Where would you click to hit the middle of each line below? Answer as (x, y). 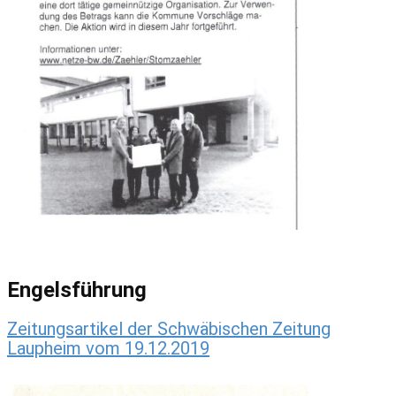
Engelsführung (77, 290)
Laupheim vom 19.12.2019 (108, 349)
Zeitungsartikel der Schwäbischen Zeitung (169, 329)
